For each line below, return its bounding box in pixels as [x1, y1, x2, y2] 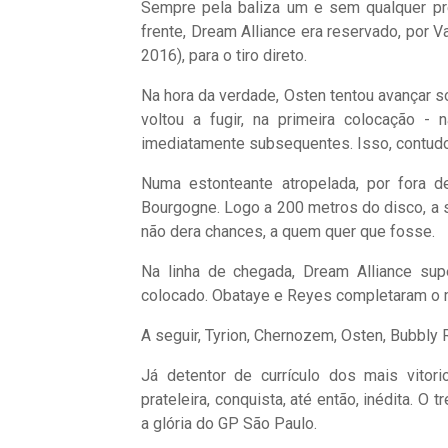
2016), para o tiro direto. [141, 45, 307, 65]
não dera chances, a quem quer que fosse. [141, 221, 435, 241]
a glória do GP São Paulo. [141, 413, 317, 433]
